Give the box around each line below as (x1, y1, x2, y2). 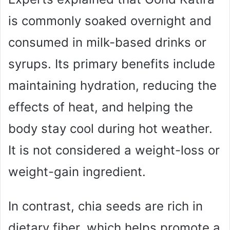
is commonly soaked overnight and (8, 13, 212, 28)
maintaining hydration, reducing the (8, 78, 217, 93)
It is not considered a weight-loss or (8, 142, 220, 158)
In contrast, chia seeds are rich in (8, 198, 203, 214)
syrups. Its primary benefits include (8, 56, 215, 71)
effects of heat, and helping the (8, 99, 193, 114)
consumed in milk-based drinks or (8, 34, 206, 50)
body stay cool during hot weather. (8, 121, 213, 136)
